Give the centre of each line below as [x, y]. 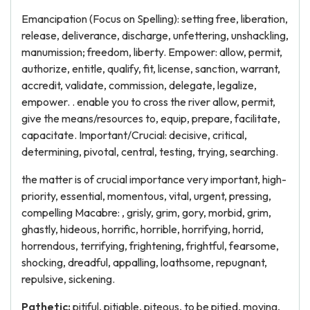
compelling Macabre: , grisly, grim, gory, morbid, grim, [146, 212]
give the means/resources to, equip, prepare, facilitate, [151, 118]
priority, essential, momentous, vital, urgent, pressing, [146, 196]
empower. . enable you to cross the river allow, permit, [148, 102]
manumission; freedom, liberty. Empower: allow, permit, [152, 52]
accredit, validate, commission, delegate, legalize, [139, 85]
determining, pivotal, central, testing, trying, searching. [150, 152]
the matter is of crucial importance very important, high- [154, 179]
